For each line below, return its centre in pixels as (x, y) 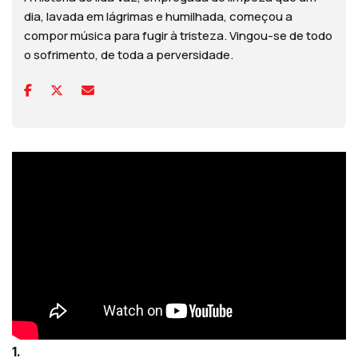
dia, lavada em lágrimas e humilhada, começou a (158, 16)
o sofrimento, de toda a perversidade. (129, 54)
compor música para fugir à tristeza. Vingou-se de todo (178, 35)
